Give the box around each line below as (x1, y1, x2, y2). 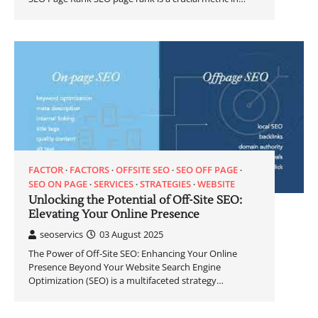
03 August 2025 (99, 228, 163, 241)
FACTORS (70, 163, 109, 177)
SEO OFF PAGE (176, 163, 238, 177)
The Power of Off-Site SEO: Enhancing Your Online (28, 247, 237, 261)
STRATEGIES (140, 177, 191, 191)
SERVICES (94, 177, 133, 191)
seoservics (40, 228, 83, 241)
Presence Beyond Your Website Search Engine (28, 261, 221, 274)
